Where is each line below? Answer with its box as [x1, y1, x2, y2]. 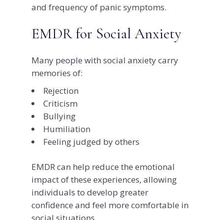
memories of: [31, 67, 82, 79]
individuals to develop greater [31, 187, 148, 198]
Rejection [43, 84, 79, 96]
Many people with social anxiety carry [31, 54, 178, 66]
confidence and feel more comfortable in [31, 199, 189, 211]
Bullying [43, 110, 76, 122]
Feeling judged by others [43, 136, 139, 147]
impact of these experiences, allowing [31, 174, 177, 186]
